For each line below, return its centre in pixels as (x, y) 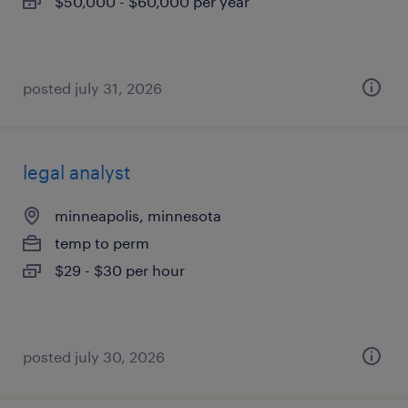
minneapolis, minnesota (138, 215)
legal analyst (76, 172)
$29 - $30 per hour (120, 270)
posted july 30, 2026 (94, 357)
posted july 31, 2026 (92, 88)
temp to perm (102, 243)
